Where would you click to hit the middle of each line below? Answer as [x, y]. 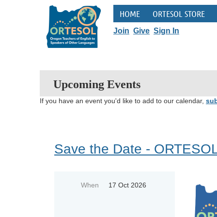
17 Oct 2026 [127, 185]
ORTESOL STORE [179, 14]
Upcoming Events [97, 84]
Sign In [166, 31]
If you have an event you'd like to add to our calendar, [123, 101]
